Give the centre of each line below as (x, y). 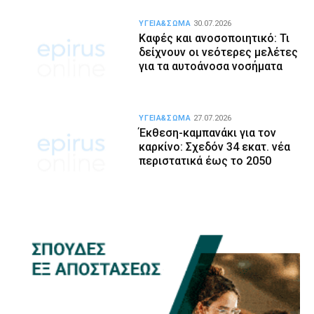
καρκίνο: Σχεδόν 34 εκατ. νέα (215, 147)
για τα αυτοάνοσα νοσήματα (211, 66)
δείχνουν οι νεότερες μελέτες (219, 52)
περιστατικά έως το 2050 (205, 161)
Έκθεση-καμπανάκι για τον (208, 133)
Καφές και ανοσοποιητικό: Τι (214, 38)
